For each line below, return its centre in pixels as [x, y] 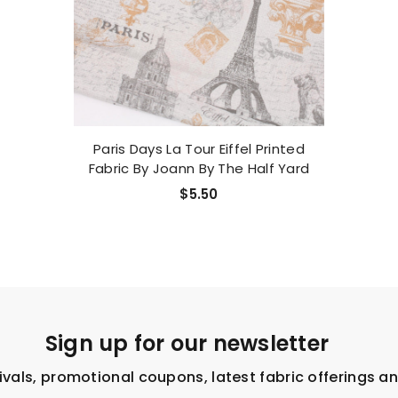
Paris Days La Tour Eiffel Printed [199, 149]
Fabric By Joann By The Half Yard [199, 169]
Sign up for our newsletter [187, 343]
